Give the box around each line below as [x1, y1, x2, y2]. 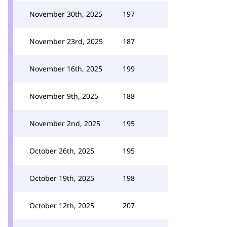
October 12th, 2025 [29, 201, 94, 210]
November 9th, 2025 [29, 91, 98, 101]
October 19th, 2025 [29, 173, 94, 183]
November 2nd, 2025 [29, 119, 100, 128]
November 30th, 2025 [29, 9, 102, 19]
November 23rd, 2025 [29, 36, 103, 46]
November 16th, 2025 [29, 64, 102, 73]
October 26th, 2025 [29, 146, 94, 156]
